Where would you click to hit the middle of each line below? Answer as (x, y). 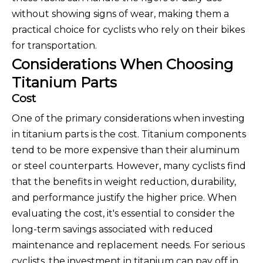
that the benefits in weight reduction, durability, (124, 182)
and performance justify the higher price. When (124, 198)
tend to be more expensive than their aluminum (126, 150)
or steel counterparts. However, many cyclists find (129, 166)
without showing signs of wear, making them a (120, 14)
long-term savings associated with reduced (112, 230)
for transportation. (54, 46)
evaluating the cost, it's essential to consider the (123, 214)
